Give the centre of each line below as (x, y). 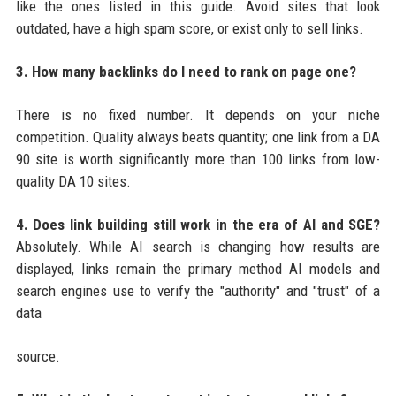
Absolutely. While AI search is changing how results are (198, 246)
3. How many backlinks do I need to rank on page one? (186, 71)
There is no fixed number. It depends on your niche (198, 114)
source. (38, 356)
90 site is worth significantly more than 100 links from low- (198, 159)
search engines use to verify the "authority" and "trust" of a (198, 290)
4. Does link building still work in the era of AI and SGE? (198, 224)
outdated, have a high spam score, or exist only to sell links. (189, 28)
